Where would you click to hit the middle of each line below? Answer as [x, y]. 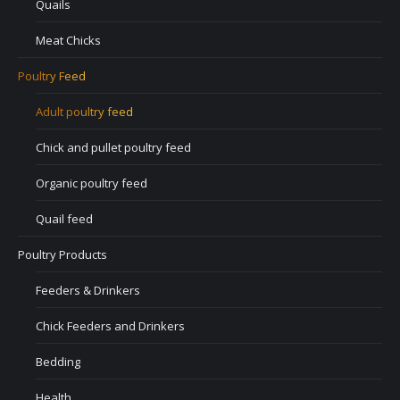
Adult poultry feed [84, 112]
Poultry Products [62, 254]
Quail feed [64, 219]
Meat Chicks [68, 40]
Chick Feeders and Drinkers [110, 326]
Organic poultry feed [92, 183]
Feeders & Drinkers [88, 290]
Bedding [58, 362]
